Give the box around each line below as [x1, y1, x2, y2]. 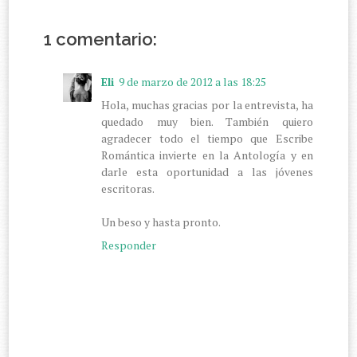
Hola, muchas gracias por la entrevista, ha [101, 96, 313, 112]
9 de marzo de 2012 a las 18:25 [119, 73, 267, 89]
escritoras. [101, 180, 155, 196]
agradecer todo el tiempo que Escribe [101, 130, 313, 146]
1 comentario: [44, 28, 158, 49]
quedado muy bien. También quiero [101, 113, 313, 129]
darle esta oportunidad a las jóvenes [101, 163, 313, 179]
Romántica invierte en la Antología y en [101, 147, 313, 163]
